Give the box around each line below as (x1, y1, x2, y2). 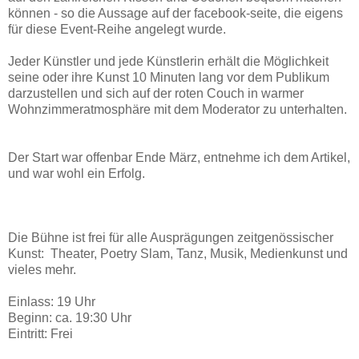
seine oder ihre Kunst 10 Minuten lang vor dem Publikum (8, 70, 329, 84)
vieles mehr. (8, 262, 76, 276)
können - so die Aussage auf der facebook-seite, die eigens (8, 6, 343, 20)
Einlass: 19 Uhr (8, 294, 95, 309)
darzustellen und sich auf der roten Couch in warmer (8, 86, 304, 100)
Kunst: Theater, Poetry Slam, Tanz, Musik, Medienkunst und (8, 246, 348, 260)
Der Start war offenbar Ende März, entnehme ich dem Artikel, (8, 150, 350, 164)
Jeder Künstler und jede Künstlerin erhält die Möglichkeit (8, 54, 329, 68)
